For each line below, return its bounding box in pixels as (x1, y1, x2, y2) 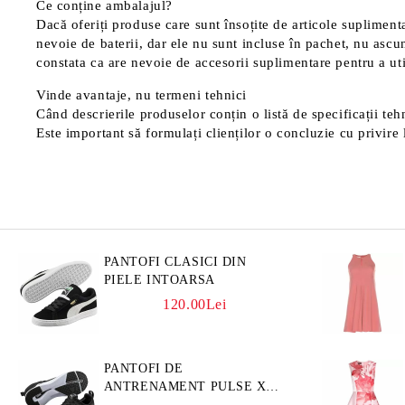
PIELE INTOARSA (103, 273, 215, 287)
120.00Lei (163, 297, 227, 312)
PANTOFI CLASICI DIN (103, 255, 247, 268)
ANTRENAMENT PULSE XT (103, 380, 275, 393)
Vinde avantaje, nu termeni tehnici (36, 88, 248, 102)
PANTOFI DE (103, 362, 184, 375)
